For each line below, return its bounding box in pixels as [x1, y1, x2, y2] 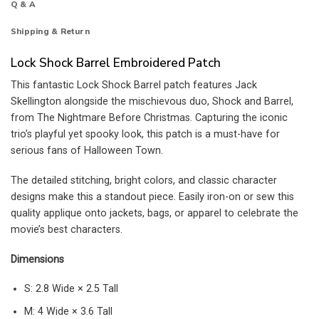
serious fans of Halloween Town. [11, 145, 163, 157]
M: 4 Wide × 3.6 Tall [23, 305, 113, 318]
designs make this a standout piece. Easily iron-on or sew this [11, 190, 294, 203]
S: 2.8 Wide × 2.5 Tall [23, 283, 118, 296]
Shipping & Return [11, 26, 90, 38]
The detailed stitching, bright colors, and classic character [11, 174, 277, 187]
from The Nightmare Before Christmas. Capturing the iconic [11, 112, 288, 125]
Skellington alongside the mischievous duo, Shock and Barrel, [11, 95, 293, 108]
